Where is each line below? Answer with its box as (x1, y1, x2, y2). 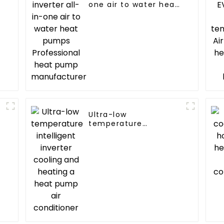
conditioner (88, 154, 137, 165)
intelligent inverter (88, 127, 167, 138)
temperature (88, 118, 142, 129)
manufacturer (88, 26, 148, 37)
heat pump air (88, 145, 149, 156)
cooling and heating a (88, 136, 181, 147)
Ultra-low (88, 109, 127, 120)
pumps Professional (88, 8, 171, 19)
